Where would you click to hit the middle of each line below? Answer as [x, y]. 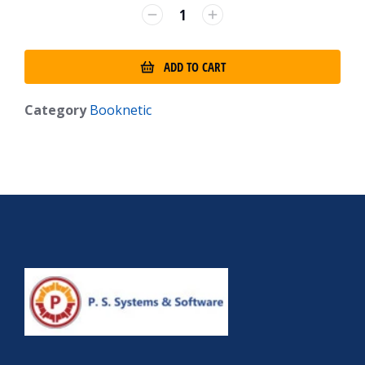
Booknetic [121, 110]
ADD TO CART [195, 66]
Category [55, 110]
